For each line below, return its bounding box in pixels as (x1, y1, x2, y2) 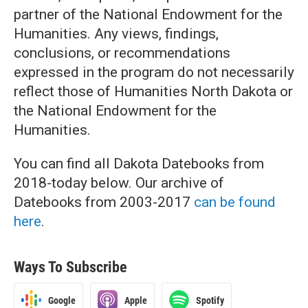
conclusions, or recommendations (14, 45, 230, 61)
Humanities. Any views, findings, (14, 25, 219, 42)
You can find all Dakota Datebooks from (14, 155, 264, 172)
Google (48, 294, 76, 306)
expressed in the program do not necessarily (14, 64, 294, 80)
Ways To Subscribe (14, 258, 127, 276)
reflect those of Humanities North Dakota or (14, 83, 293, 100)
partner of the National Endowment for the (14, 6, 283, 23)
